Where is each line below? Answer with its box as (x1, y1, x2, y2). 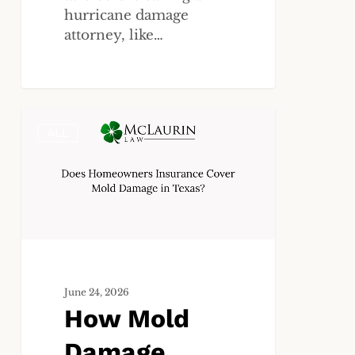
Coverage (20, 168, 86, 185)
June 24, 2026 (64, 286, 130, 298)
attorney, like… (64, 26, 164, 44)
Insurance (20, 247, 89, 265)
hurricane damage (64, 6, 189, 24)
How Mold (64, 303, 190, 334)
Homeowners (20, 227, 114, 245)
